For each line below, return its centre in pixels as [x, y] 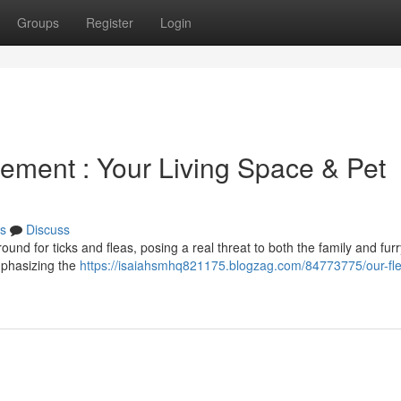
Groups [38, 22]
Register [110, 22]
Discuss [48, 229]
